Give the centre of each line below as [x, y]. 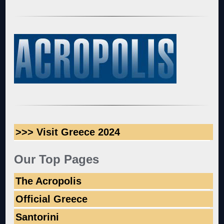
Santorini [37, 217]
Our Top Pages [57, 159]
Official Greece [52, 199]
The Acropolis [49, 181]
